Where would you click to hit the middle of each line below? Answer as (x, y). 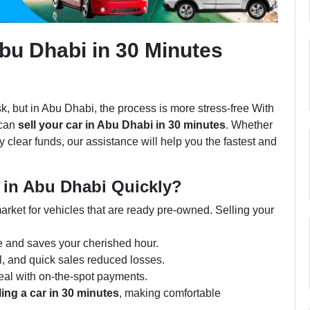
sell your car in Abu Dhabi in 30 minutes (122, 125)
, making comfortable (170, 293)
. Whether (249, 125)
